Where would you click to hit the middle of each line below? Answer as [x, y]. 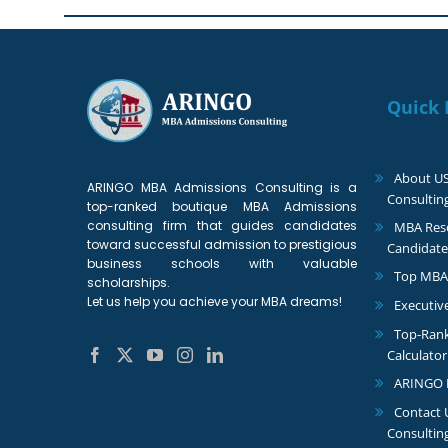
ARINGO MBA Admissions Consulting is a [222, 187]
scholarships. [128, 282]
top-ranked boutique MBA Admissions [222, 206]
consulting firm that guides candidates [222, 225]
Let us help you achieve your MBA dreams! [214, 301]
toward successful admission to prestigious [222, 244]
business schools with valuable [222, 263]
